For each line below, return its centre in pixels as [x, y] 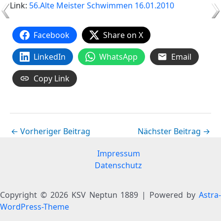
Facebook [52, 35]
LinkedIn [50, 57]
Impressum [118, 154]
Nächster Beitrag [170, 131]
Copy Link [52, 79]
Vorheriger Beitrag [54, 131]
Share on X [123, 35]
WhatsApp [118, 57]
